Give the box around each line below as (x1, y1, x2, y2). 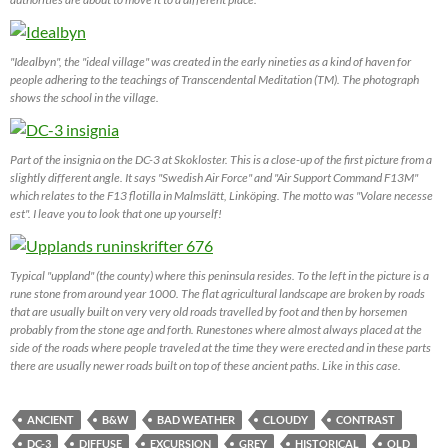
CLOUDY (263, 412, 308, 426)
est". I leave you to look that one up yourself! (10, 205, 222, 221)
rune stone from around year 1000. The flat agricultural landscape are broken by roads (10, 285, 425, 301)
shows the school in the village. (10, 90, 159, 106)
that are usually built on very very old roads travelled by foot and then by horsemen (10, 303, 407, 319)
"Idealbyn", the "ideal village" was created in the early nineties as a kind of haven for (10, 54, 411, 70)
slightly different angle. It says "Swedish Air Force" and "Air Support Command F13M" (10, 169, 418, 185)
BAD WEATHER (157, 412, 235, 426)
